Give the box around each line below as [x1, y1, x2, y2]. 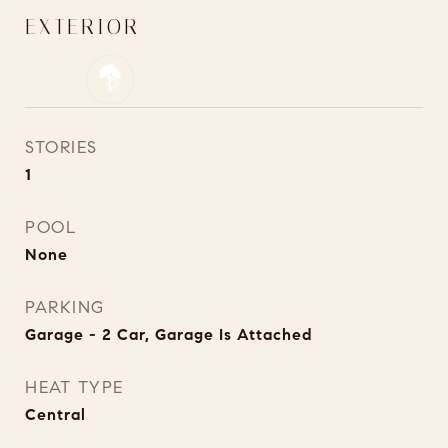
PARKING [25, 297, 105, 318]
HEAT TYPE [25, 377, 124, 398]
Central [25, 405, 86, 424]
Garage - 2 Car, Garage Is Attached [25, 325, 313, 344]
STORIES [25, 137, 98, 158]
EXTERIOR [25, 15, 140, 39]
